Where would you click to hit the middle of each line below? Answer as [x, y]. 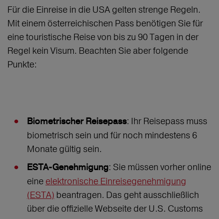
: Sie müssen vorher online [160, 167]
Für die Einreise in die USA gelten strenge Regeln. [104, 10]
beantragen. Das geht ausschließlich [127, 195]
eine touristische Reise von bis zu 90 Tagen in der [103, 37]
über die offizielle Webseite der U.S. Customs [115, 209]
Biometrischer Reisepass [77, 122]
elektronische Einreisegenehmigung [116, 181]
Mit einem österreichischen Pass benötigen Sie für [105, 23]
